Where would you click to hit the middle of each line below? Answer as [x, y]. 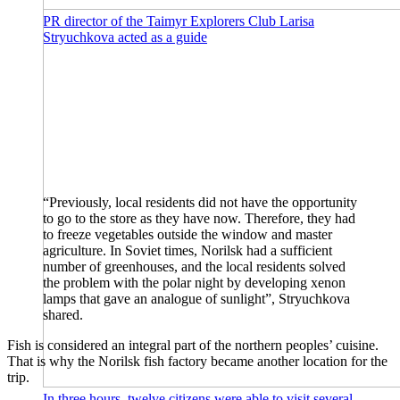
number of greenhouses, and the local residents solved [194, 267]
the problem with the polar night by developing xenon [194, 283]
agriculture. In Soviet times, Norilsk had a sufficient [187, 251]
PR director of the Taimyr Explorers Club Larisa [179, 21]
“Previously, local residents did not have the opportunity [200, 203]
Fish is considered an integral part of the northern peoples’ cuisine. [193, 346]
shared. [63, 315]
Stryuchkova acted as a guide [125, 37]
